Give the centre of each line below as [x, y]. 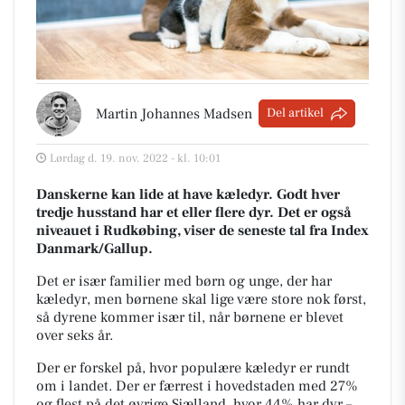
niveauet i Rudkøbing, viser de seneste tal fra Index [202, 230]
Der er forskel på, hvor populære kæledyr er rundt [193, 367]
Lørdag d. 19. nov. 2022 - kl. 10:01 [135, 158]
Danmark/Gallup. [94, 248]
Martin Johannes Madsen [174, 113]
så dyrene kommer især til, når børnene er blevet [190, 317]
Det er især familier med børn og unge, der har [184, 281]
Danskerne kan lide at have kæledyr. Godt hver [188, 194]
